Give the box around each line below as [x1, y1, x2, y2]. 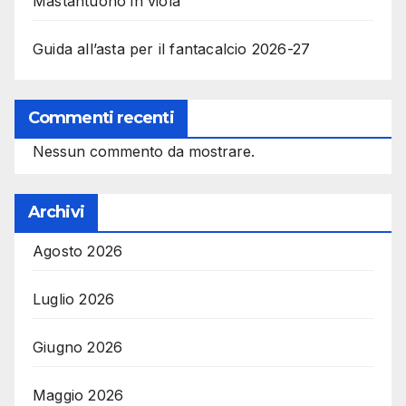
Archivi [28, 201, 84, 222]
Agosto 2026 [33, 241, 123, 260]
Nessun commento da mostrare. [33, 141, 255, 160]
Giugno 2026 [33, 337, 123, 356]
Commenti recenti [28, 107, 174, 128]
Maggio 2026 [33, 385, 124, 404]
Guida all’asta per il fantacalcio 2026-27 [33, 39, 311, 58]
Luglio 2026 [33, 289, 115, 308]
